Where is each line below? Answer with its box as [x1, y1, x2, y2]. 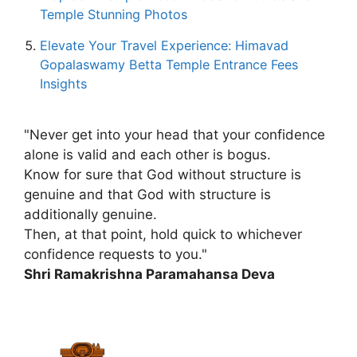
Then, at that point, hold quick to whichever [24, 226, 302, 242]
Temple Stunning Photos [40, 6, 187, 22]
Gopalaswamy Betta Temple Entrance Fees [40, 57, 298, 73]
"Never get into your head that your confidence [24, 127, 325, 143]
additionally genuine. [24, 206, 157, 222]
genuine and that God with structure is [24, 186, 271, 202]
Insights [40, 76, 87, 92]
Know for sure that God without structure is [24, 167, 301, 182]
